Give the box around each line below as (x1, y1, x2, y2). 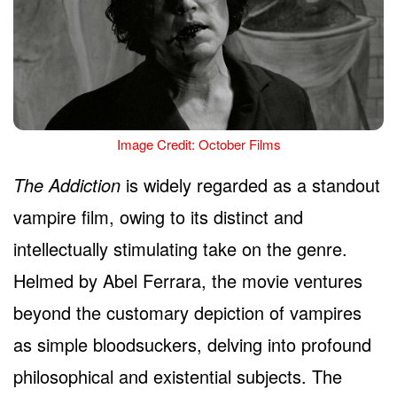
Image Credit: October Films (116, 134, 281, 153)
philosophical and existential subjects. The (13, 362, 342, 389)
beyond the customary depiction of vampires (13, 299, 362, 325)
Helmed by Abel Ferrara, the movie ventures (13, 267, 362, 293)
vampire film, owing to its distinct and (13, 203, 303, 230)
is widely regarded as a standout (121, 171, 380, 198)
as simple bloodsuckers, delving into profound (13, 331, 371, 357)
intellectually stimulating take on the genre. (13, 235, 347, 261)
